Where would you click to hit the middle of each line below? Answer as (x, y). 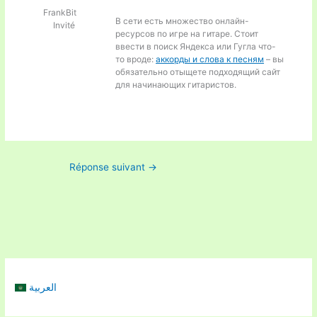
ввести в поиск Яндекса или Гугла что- (196, 46)
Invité (64, 25)
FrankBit (60, 12)
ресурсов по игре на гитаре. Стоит (187, 33)
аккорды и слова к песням (210, 59)
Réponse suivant (109, 167)
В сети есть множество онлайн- (183, 21)
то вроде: (136, 59)
